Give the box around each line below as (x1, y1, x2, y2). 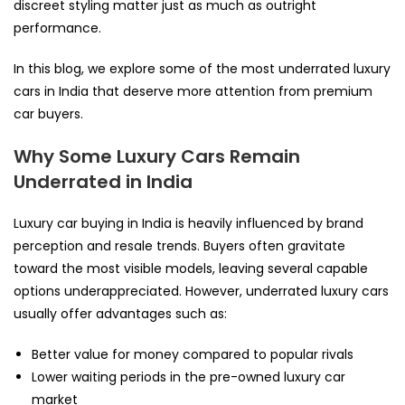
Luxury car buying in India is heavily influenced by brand (14, 213, 363, 232)
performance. (14, 18, 101, 37)
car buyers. (14, 104, 83, 123)
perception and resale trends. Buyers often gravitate (14, 236, 345, 255)
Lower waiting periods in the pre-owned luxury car (32, 367, 345, 386)
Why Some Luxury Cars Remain (14, 143, 300, 169)
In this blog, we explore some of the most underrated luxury (14, 59, 391, 78)
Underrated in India (14, 168, 193, 194)
